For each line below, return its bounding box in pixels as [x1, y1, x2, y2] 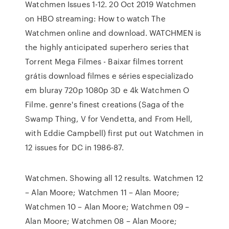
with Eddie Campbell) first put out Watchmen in [25, 127, 203, 139]
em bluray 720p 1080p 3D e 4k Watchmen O [25, 84, 190, 96]
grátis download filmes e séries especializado [25, 70, 193, 81]
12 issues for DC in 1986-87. [25, 142, 124, 153]
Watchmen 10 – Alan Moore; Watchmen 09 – [25, 201, 190, 212]
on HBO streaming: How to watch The [25, 13, 166, 24]
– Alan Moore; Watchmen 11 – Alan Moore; [25, 187, 180, 198]
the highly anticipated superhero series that [25, 41, 191, 53]
